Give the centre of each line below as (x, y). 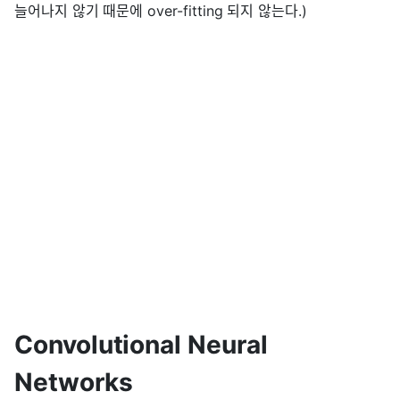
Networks (74, 383)
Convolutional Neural (141, 345)
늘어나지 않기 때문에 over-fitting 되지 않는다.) (161, 11)
